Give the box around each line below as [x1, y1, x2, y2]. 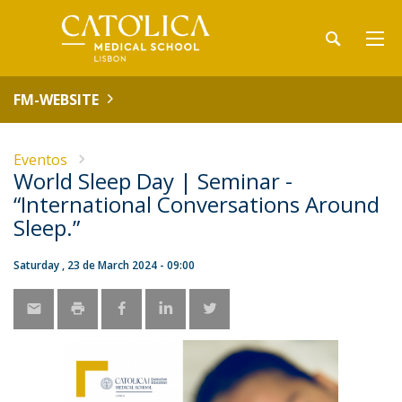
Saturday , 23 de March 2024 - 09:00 [13, 258, 195, 273]
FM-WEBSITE [13, 90, 99, 109]
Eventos [13, 150, 67, 170]
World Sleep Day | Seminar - [13, 166, 293, 196]
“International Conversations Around [13, 189, 380, 219]
